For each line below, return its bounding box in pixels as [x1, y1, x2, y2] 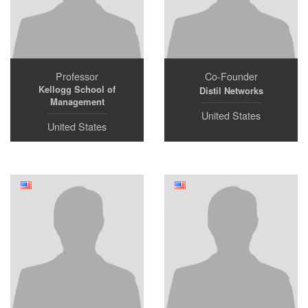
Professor [56, 69, 98, 83]
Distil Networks [199, 84, 263, 97]
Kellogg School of [38, 82, 115, 96]
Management [49, 95, 104, 108]
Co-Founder [204, 69, 258, 83]
